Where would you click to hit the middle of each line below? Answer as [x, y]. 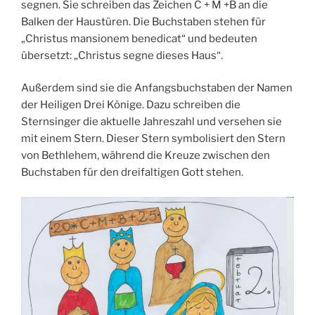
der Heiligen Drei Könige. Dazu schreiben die [131, 105]
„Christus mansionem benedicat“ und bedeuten [139, 38]
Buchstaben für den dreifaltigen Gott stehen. [132, 173]
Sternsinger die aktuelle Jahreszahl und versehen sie [152, 122]
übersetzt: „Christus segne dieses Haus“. [122, 55]
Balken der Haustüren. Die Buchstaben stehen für [143, 21]
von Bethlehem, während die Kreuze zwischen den [146, 156]
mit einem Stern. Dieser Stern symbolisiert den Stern [153, 139]
